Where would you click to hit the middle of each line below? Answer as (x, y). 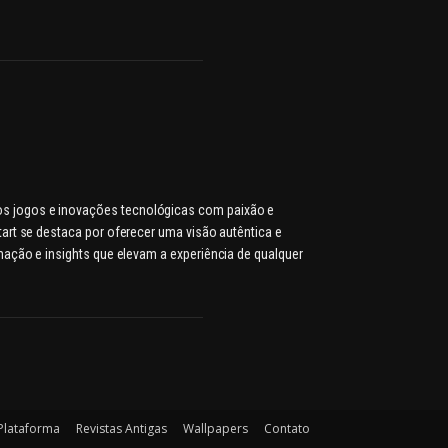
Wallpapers (215, 428)
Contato (287, 428)
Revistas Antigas (121, 428)
